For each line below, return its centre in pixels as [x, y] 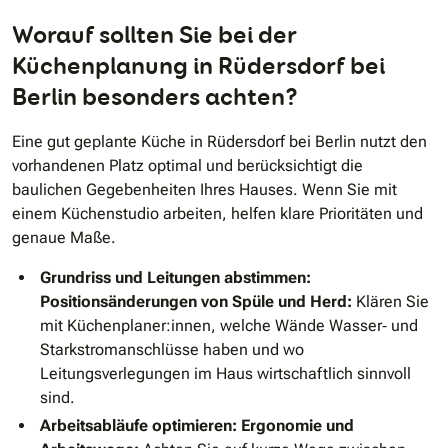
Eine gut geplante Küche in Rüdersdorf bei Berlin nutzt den [219, 142]
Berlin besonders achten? [155, 97]
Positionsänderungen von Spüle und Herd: [196, 302]
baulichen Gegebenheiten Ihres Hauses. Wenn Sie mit [204, 190]
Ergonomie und [297, 426]
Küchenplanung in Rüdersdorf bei [198, 66]
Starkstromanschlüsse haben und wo [172, 350]
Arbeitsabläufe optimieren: [138, 426]
